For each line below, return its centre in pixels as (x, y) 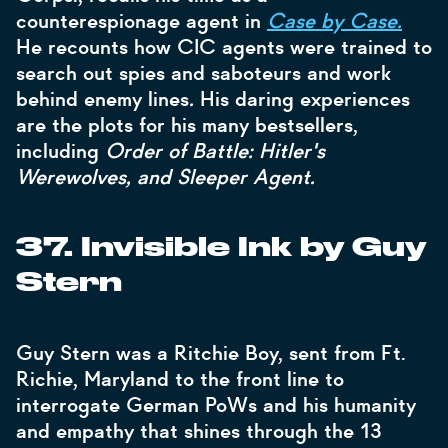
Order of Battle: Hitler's (215, 151)
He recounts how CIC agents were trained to (224, 47)
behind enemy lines (102, 99)
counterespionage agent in (141, 21)
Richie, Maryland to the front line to (180, 379)
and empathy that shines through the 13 (199, 431)
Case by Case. (334, 21)
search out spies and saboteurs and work (203, 73)
